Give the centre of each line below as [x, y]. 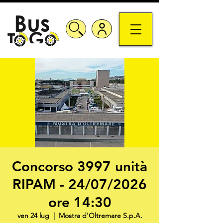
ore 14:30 [80, 202]
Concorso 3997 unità [80, 166]
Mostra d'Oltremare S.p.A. [100, 216]
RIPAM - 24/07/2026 [80, 184]
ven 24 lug [33, 216]
